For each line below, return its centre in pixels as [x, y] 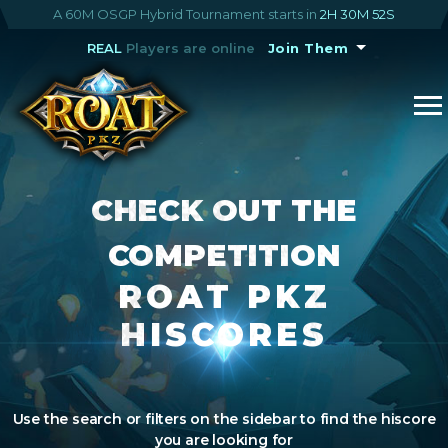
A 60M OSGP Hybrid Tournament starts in [186, 14]
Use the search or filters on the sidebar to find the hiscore [224, 418]
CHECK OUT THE [224, 210]
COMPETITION [224, 255]
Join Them [308, 48]
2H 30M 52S [357, 14]
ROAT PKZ [224, 296]
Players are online [188, 48]
